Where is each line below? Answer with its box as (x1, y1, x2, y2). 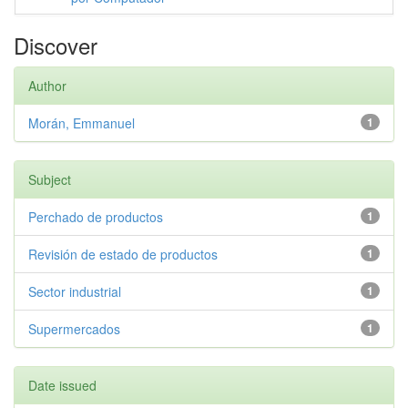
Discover (14, 29, 97, 61)
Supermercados (28, 320, 120, 338)
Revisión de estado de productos (28, 245, 218, 263)
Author (28, 76, 66, 95)
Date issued (28, 376, 97, 394)
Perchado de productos (28, 208, 163, 226)
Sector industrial (28, 282, 121, 301)
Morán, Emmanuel (28, 114, 135, 132)
